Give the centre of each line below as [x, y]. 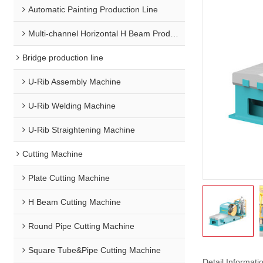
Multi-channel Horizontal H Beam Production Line [100, 33]
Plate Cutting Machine [69, 178]
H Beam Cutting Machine [75, 202]
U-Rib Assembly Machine [75, 81]
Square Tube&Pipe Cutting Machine [95, 250]
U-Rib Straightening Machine [82, 129]
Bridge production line [63, 57]
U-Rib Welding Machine [72, 105]
